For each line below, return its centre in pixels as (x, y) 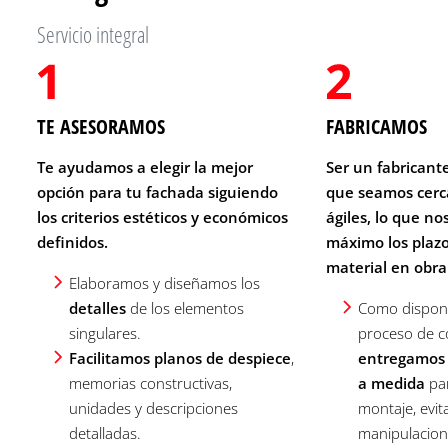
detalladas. (105, 432)
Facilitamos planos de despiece (180, 357)
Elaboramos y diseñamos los (164, 282)
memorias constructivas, (150, 382)
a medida (391, 382)
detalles (97, 307)
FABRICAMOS (376, 126)
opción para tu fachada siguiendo (157, 191)
